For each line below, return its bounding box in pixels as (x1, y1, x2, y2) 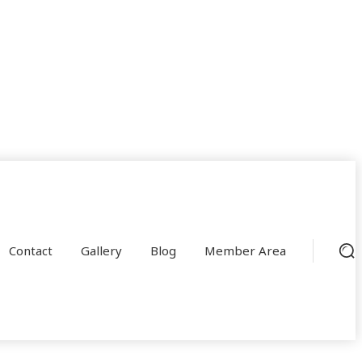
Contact (8, 242, 53, 259)
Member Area (204, 242, 286, 259)
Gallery (80, 242, 122, 259)
